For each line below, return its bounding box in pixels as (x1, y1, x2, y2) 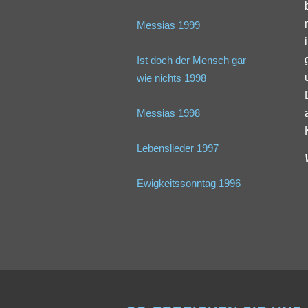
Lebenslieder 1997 (137, 142, 219, 155)
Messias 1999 (137, 19, 201, 32)
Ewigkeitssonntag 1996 (137, 177, 241, 190)
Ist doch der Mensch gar (137, 54, 247, 67)
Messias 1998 (137, 107, 201, 120)
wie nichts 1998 (137, 72, 207, 85)
